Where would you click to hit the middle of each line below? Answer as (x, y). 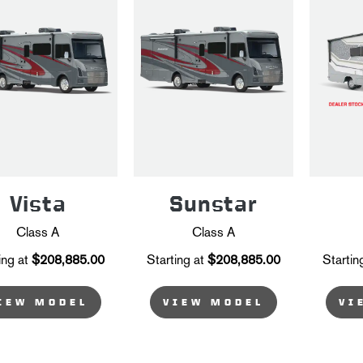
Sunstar (214, 203)
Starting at (175, 259)
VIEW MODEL (214, 302)
